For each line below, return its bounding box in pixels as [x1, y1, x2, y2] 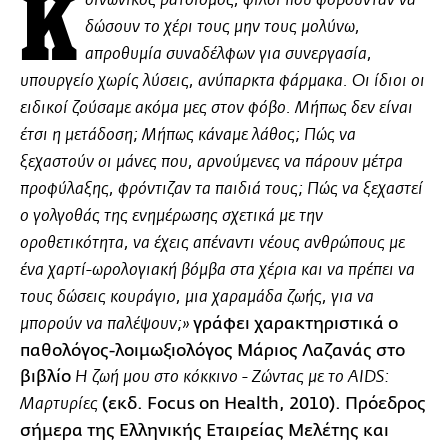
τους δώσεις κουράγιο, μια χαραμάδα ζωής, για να [20, 288, 374, 306]
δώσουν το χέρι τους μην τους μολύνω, [85, 18, 360, 36]
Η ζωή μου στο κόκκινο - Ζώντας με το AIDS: [71, 368, 389, 386]
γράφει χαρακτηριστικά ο [189, 313, 398, 333]
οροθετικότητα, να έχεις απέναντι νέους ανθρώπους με [20, 234, 405, 252]
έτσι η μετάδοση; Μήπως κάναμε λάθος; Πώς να [20, 126, 356, 144]
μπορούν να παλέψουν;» [20, 315, 189, 333]
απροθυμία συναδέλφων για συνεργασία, [85, 45, 372, 63]
